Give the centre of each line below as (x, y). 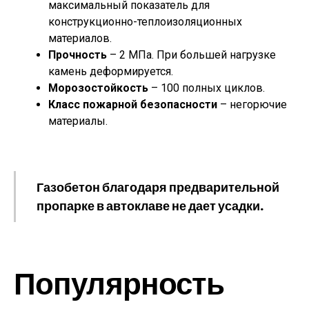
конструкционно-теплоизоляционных (145, 22)
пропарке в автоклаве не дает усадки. (150, 206)
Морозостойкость (98, 88)
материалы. (78, 121)
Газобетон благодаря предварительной (158, 187)
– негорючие (252, 104)
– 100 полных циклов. (207, 88)
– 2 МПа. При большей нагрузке (191, 55)
